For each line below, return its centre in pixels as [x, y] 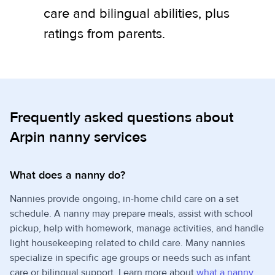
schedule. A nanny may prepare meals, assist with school [131, 214]
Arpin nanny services [78, 137]
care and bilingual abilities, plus [137, 14]
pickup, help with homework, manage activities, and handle [137, 228]
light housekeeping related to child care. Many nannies [127, 243]
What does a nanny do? [68, 175]
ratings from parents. [104, 34]
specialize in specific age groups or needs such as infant [130, 258]
